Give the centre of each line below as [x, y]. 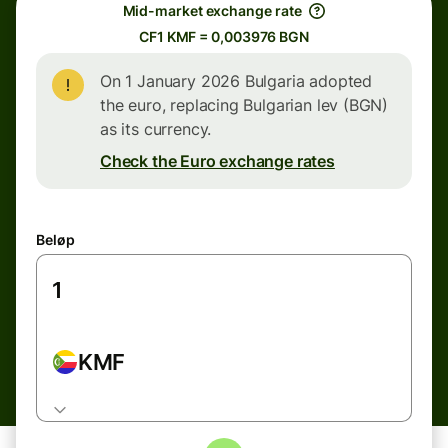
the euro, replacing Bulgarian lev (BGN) [244, 105]
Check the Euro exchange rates [217, 161]
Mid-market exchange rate [212, 10]
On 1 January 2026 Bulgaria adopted [236, 81]
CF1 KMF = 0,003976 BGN [224, 36]
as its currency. [156, 129]
